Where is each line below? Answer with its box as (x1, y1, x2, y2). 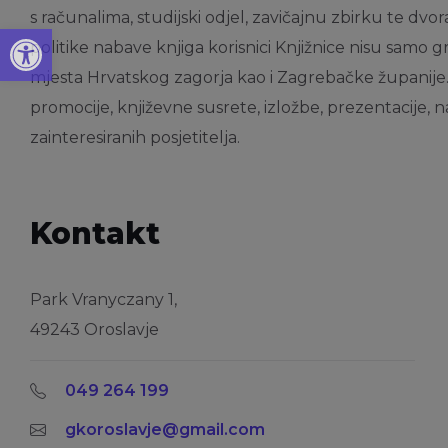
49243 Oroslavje (30, 320, 159, 340)
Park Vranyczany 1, (30, 290, 177, 310)
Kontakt (30, 215, 160, 253)
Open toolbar (9, 18, 22, 58)
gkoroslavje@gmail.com (65, 420, 265, 440)
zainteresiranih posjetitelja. (30, 128, 244, 148)
